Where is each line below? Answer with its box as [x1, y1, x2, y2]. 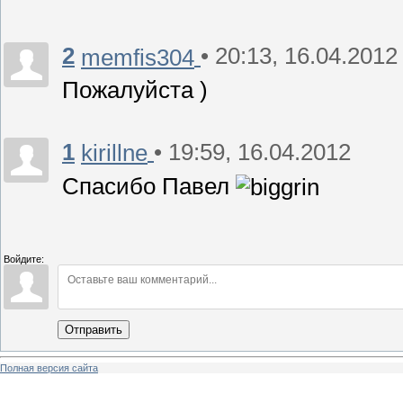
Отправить [65, 322, 122, 336]
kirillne [81, 139, 148, 166]
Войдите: [4, 253, 44, 264]
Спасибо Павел [62, 173, 236, 199]
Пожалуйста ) [62, 77, 208, 103]
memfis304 [81, 44, 194, 70]
